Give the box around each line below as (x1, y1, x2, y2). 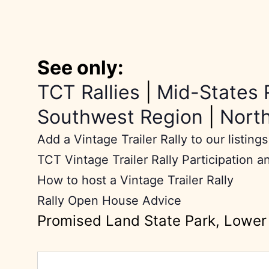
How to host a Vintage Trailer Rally (37, 173, 234, 188)
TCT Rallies (37, 80, 140, 104)
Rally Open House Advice (37, 193, 181, 208)
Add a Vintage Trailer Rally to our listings (37, 132, 268, 147)
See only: (37, 56, 124, 80)
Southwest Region (37, 105, 203, 129)
